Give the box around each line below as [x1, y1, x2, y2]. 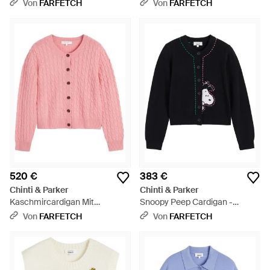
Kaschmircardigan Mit [10, 196, 94, 207]
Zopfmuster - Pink [10, 209, 78, 219]
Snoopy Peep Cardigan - [140, 196, 233, 207]
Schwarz [140, 209, 173, 219]
